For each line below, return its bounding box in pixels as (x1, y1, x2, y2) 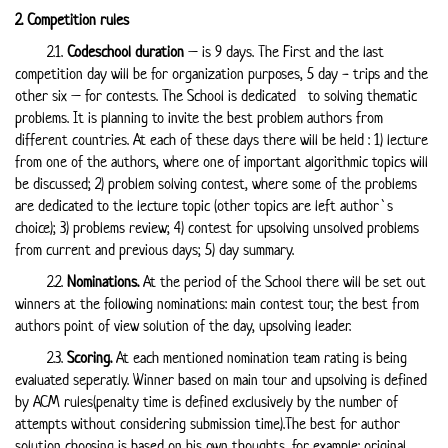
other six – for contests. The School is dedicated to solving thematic (15, 85, 417, 106)
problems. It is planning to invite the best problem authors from (15, 107, 383, 128)
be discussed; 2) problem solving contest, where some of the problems (15, 173, 417, 194)
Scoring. (67, 347, 112, 368)
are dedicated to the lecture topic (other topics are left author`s (15, 195, 393, 216)
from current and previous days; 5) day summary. (15, 239, 298, 260)
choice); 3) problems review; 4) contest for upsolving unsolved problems (15, 217, 419, 238)
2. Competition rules (15, 9, 129, 30)
